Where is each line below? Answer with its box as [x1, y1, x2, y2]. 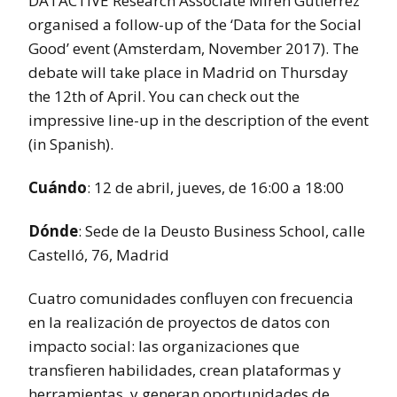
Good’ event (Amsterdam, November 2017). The [28, 37, 359, 58]
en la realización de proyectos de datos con [28, 311, 330, 332]
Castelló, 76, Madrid [28, 244, 169, 265]
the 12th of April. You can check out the [28, 85, 300, 106]
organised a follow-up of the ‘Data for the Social [28, 13, 362, 35]
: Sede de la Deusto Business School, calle [78, 220, 365, 241]
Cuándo [28, 176, 87, 198]
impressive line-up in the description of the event [28, 109, 369, 130]
